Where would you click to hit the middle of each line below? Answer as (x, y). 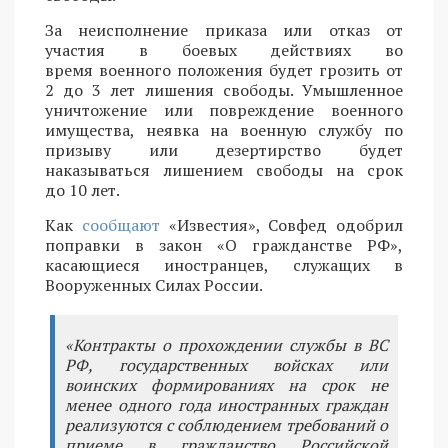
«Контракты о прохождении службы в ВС (226, 344)
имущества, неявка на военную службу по (224, 129)
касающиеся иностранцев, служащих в (224, 264)
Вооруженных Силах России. (154, 284)
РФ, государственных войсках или (226, 364)
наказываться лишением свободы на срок (224, 169)
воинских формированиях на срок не (226, 384)
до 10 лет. (82, 189)
